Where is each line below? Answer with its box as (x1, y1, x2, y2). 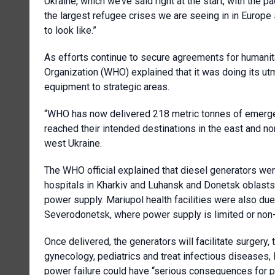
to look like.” (44, 24, 96, 36)
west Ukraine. (44, 137, 102, 149)
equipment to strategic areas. (44, 80, 169, 93)
